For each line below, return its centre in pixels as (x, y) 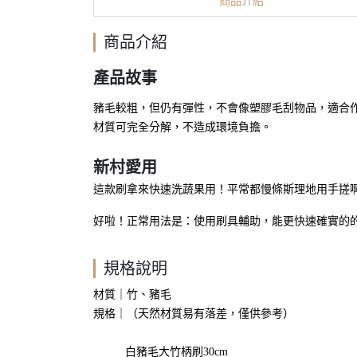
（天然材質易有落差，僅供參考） (210, 314)
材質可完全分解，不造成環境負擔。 (182, 127)
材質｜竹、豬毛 (132, 294)
